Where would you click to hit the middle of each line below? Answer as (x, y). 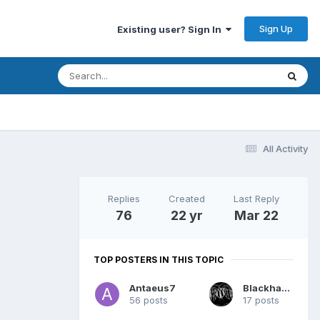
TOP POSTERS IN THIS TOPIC (159, 259)
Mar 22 (256, 215)
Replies (124, 198)
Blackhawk (286, 287)
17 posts (261, 300)
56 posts (149, 300)
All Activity (285, 148)
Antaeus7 (152, 287)
